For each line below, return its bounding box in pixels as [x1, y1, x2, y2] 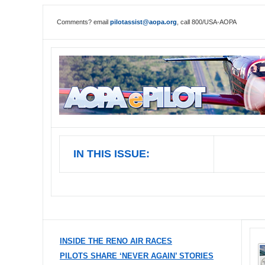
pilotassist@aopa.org [110, 18, 177, 25]
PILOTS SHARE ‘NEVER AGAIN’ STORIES [60, 251, 214, 260]
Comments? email [57, 18, 110, 25]
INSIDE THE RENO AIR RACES [60, 237, 172, 245]
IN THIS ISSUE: [73, 148, 150, 160]
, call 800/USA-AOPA [177, 18, 237, 25]
